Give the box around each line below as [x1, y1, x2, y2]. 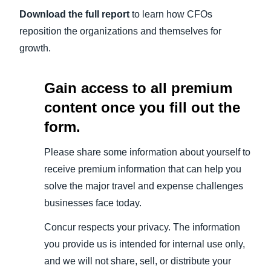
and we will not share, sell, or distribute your [44, 255, 231, 266]
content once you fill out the [44, 99, 240, 116]
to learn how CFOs [132, 8, 212, 19]
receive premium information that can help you [44, 163, 241, 174]
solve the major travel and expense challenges [44, 180, 243, 191]
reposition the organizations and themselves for [19, 25, 221, 36]
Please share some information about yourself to [44, 146, 250, 157]
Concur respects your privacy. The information [44, 221, 240, 232]
